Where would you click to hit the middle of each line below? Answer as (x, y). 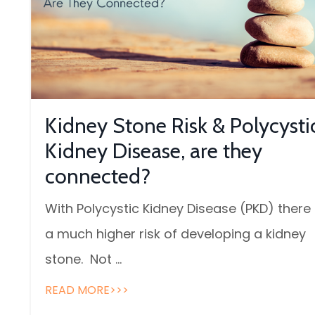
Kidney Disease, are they (154, 151)
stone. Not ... (83, 259)
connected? (98, 176)
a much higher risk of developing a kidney (175, 234)
